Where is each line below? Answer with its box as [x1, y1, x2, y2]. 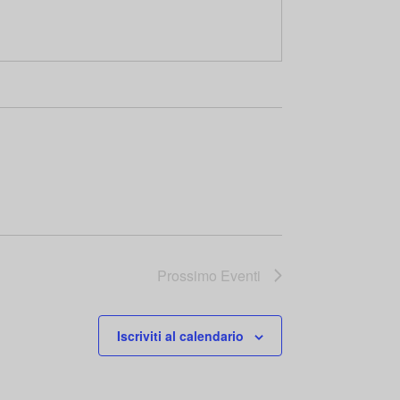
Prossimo [157, 265, 221, 286]
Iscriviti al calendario [117, 327, 244, 345]
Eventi [221, 265, 261, 286]
